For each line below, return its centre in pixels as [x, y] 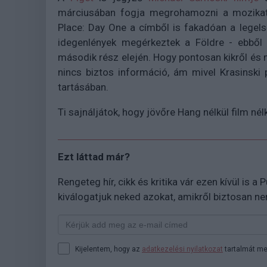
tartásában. [84, 87]
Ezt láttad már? [94, 157]
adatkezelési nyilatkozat [182, 249]
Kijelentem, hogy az [108, 249]
